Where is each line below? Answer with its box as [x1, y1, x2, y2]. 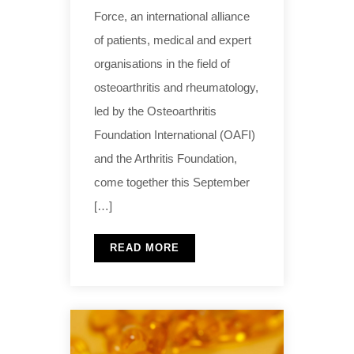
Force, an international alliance [94, 9, 250, 23]
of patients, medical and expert [94, 32, 251, 47]
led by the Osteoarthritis [94, 104, 217, 118]
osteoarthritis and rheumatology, [94, 80, 258, 94]
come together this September [94, 175, 250, 189]
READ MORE [110, 241, 179, 254]
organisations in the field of [94, 56, 230, 70]
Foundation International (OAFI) [94, 127, 255, 141]
